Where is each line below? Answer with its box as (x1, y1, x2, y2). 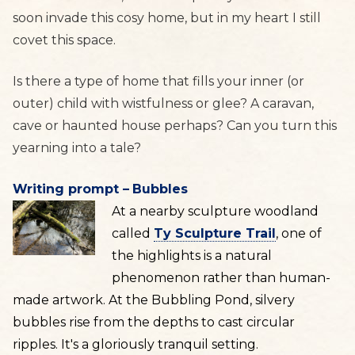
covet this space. (13, 32, 116, 48)
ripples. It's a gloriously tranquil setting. (13, 337, 258, 352)
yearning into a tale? (13, 140, 141, 155)
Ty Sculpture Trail (153, 226, 276, 241)
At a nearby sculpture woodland (111, 204, 319, 219)
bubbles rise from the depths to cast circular (13, 315, 295, 330)
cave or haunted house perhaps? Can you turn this (13, 118, 337, 133)
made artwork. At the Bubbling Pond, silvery (13, 292, 295, 307)
